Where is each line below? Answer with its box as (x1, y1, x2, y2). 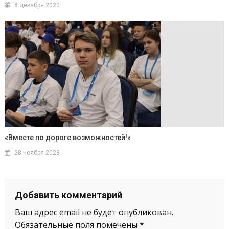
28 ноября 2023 (14, 149, 60, 157)
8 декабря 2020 (14, 2, 60, 9)
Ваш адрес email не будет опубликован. (14, 207, 173, 218)
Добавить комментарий (14, 190, 122, 201)
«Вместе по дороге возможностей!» (5, 133, 131, 142)
